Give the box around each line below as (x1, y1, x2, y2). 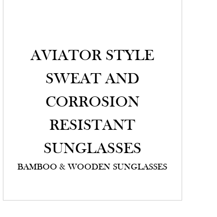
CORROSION (45, 95, 139, 111)
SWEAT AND (45, 72, 139, 88)
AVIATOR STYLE (31, 48, 155, 64)
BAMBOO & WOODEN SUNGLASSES (17, 163, 168, 172)
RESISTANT (49, 118, 136, 134)
